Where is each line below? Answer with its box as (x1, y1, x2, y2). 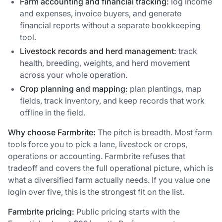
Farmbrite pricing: (8, 207, 74, 217)
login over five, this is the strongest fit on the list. (8, 187, 184, 197)
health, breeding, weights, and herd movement (20, 58, 190, 68)
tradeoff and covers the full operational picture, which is (8, 163, 213, 173)
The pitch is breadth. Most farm (96, 127, 212, 138)
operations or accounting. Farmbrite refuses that (8, 151, 185, 162)
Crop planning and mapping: (20, 84, 128, 94)
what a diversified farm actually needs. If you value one (8, 175, 210, 185)
